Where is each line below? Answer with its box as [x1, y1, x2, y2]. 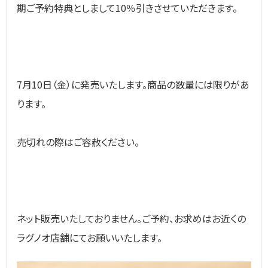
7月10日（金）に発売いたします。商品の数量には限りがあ [17, 77, 250, 92]
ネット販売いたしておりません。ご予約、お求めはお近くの [17, 211, 246, 226]
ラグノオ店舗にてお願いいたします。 [17, 230, 163, 245]
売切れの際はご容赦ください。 [17, 135, 140, 149]
